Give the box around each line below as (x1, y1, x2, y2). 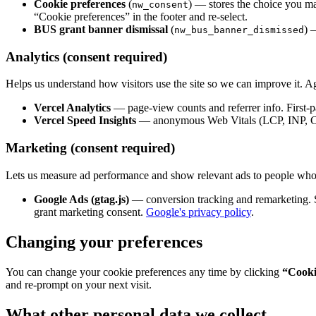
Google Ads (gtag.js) (34, 193, 129, 205)
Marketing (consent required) (6, 140, 175, 156)
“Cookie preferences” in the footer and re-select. (34, 11, 248, 23)
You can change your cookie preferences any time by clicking (6, 265, 279, 278)
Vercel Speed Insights (34, 114, 136, 127)
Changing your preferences (6, 232, 202, 251)
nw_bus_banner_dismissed (174, 25, 304, 35)
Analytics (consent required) (6, 49, 167, 64)
